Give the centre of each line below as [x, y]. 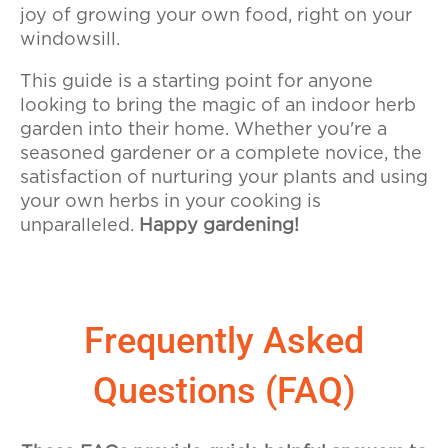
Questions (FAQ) [224, 391]
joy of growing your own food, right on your [216, 16]
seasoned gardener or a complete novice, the [221, 154]
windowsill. [70, 40]
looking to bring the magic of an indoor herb [218, 106]
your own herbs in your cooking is [170, 202]
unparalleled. [79, 226]
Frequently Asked [224, 341]
